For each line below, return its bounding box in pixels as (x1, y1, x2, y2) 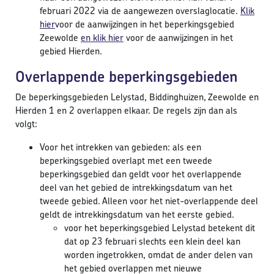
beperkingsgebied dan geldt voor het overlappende (40, 168, 242, 181)
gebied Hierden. (40, 45, 102, 58)
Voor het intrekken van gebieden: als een (40, 141, 201, 154)
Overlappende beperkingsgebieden (15, 67, 238, 87)
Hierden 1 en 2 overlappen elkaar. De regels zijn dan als (15, 104, 237, 117)
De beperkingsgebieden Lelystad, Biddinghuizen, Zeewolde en (15, 91, 259, 104)
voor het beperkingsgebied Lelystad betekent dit (64, 221, 255, 235)
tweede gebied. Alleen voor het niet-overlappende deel (40, 194, 258, 208)
